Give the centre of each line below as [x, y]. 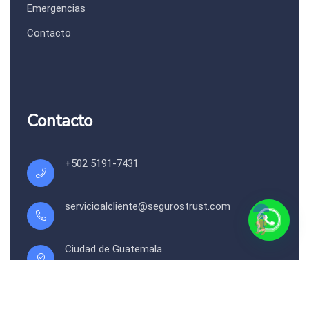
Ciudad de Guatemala [113, 249]
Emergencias [56, 8]
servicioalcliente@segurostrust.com [148, 206]
